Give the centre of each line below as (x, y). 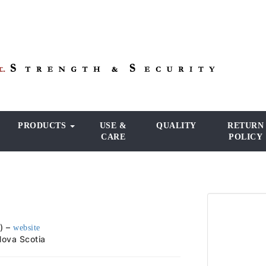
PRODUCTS (43, 126)
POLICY (246, 137)
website (27, 228)
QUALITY (176, 126)
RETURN (246, 126)
